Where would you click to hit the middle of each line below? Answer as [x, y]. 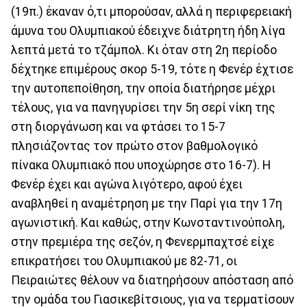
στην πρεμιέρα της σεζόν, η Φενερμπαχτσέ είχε [143, 242]
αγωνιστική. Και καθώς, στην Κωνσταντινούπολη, [148, 222]
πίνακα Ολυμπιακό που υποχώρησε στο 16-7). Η [141, 165]
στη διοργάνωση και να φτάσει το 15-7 [118, 126]
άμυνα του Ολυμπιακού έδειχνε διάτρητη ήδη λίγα [148, 30]
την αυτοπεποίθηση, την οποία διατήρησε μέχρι [143, 88]
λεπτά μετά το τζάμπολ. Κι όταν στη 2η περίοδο [144, 50]
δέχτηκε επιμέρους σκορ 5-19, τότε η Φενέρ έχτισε [152, 69]
